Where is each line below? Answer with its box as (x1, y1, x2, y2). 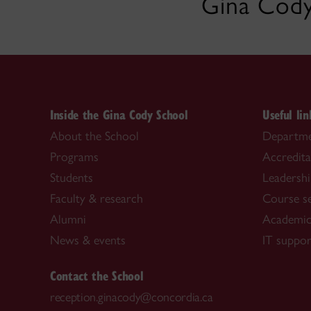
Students (50, 170, 93, 185)
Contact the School (50, 267, 144, 284)
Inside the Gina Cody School (50, 106, 188, 123)
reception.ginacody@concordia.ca (50, 289, 213, 305)
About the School (50, 128, 139, 144)
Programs (50, 149, 99, 165)
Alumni (50, 212, 86, 227)
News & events (50, 233, 126, 248)
